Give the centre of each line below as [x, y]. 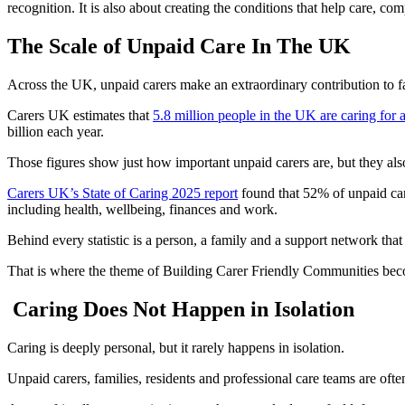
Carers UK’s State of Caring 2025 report [122, 193]
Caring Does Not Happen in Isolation [184, 309]
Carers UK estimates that [80, 115]
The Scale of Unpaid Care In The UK [179, 46]
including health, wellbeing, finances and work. [142, 209]
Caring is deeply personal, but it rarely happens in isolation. [176, 347]
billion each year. [56, 131]
